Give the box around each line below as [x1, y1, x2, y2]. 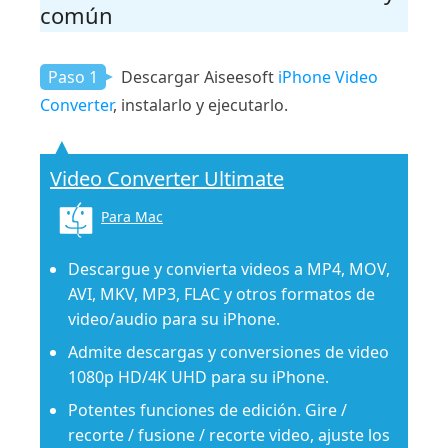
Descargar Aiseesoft [117, 66, 278, 89]
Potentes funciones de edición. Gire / [68, 399, 347, 422]
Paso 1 [48, 66, 98, 89]
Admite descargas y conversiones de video [68, 341, 389, 364]
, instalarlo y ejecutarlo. [113, 94, 288, 117]
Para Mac [101, 207, 163, 227]
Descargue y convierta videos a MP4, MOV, [68, 258, 390, 281]
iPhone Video [278, 66, 378, 89]
